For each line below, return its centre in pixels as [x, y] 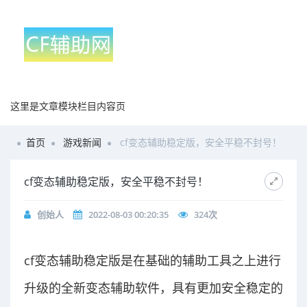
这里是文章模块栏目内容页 [68, 106]
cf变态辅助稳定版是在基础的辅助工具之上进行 [152, 260]
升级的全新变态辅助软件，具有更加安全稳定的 [153, 288]
